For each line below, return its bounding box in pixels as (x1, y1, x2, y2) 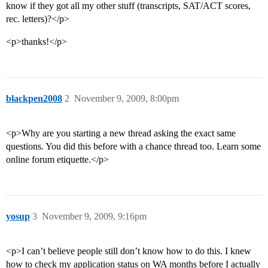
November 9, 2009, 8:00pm (74, 93, 179, 104)
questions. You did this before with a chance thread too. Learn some (6, 141, 261, 152)
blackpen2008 (6, 93, 62, 104)
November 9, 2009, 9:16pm (42, 211, 147, 222)
